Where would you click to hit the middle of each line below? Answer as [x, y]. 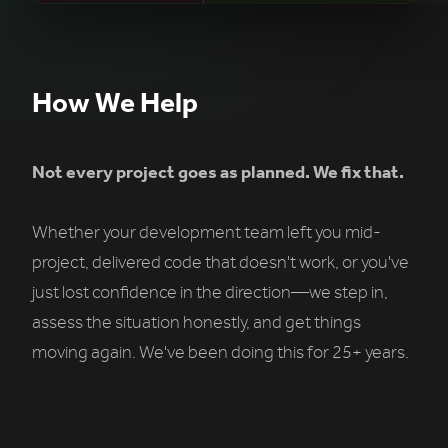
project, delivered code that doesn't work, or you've [220, 263]
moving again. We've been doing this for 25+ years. [220, 353]
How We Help [115, 103]
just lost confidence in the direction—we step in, [210, 293]
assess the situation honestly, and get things [196, 323]
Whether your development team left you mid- [206, 233]
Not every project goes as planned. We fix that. [218, 172]
